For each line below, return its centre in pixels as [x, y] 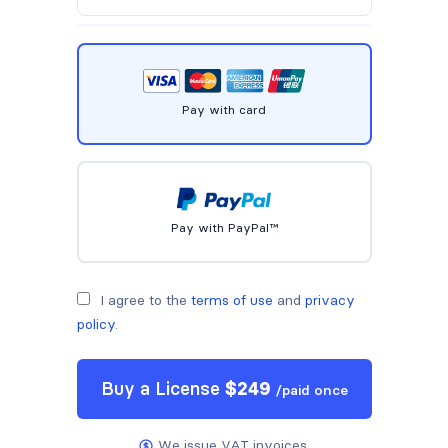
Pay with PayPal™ [224, 228]
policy [95, 324]
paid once [314, 390]
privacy [329, 300]
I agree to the [145, 300]
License [187, 389]
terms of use [231, 300]
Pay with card [224, 110]
